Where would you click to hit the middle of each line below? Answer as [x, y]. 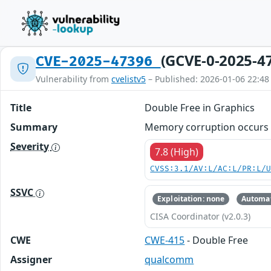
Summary [34, 127]
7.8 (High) [177, 152]
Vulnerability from [73, 79]
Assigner [31, 260]
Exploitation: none [191, 199]
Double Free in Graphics [200, 108]
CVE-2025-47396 [98, 62]
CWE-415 [165, 240]
